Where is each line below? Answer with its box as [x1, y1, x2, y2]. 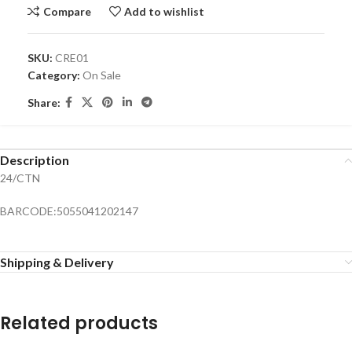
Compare [42, 4, 91, 18]
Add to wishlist [124, 4, 205, 18]
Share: [27, 95, 60, 109]
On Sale [82, 68, 121, 82]
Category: [27, 68, 80, 82]
